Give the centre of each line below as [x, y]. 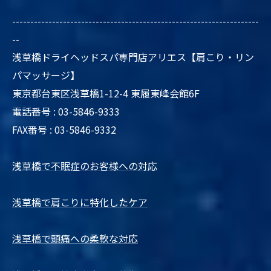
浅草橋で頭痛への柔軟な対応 [75, 238]
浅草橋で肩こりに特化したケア [80, 202]
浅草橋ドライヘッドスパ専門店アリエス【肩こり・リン [133, 57]
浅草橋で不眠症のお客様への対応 [85, 165]
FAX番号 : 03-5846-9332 [64, 129]
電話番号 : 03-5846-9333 [66, 111]
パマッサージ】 [46, 75]
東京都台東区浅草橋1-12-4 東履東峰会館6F [106, 93]
